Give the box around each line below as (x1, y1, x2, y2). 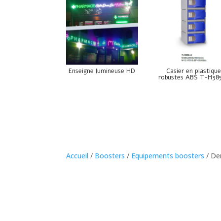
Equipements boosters (131, 150, 205, 160)
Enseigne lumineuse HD (69, 66, 136, 75)
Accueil (66, 150, 89, 160)
